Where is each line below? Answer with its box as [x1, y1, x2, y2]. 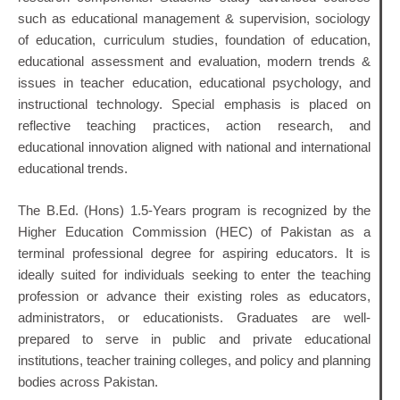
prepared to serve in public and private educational [18, 332, 371, 347]
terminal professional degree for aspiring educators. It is [18, 246, 371, 262]
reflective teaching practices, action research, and [18, 119, 371, 134]
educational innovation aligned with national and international [18, 140, 371, 155]
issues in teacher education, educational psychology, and [18, 76, 371, 91]
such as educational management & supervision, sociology [18, 12, 371, 27]
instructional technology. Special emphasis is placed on [18, 97, 371, 112]
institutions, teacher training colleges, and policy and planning [18, 354, 371, 369]
